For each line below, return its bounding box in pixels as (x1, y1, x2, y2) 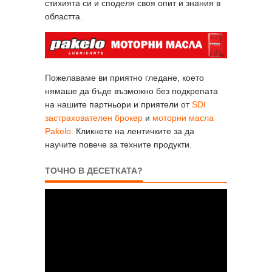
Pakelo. (45, 126, 73, 136)
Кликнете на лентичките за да (73, 126, 194, 136)
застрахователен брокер (45, 112, 143, 123)
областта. (45, 11, 83, 21)
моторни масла (152, 112, 214, 123)
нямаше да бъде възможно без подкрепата (45, 86, 218, 96)
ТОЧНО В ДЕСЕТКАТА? (45, 165, 143, 175)
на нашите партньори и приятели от (45, 99, 192, 109)
